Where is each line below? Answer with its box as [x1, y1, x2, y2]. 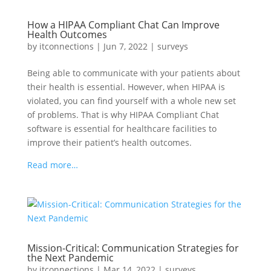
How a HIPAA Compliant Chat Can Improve [27, 18, 220, 31]
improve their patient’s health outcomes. [27, 137, 192, 148]
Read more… [27, 159, 78, 171]
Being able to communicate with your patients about [27, 67, 240, 79]
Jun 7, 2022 [103, 41, 148, 52]
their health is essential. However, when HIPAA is [27, 81, 225, 93]
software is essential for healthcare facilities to [27, 123, 217, 134]
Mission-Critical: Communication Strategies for [27, 241, 239, 255]
